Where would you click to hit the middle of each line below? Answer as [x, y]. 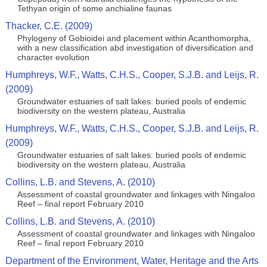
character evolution [53, 57]
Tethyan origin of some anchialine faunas [94, 8]
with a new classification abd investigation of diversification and [135, 48]
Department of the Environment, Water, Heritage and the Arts [132, 261]
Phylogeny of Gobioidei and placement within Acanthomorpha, [134, 38]
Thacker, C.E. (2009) [49, 26]
